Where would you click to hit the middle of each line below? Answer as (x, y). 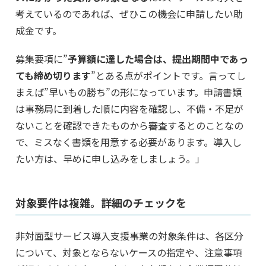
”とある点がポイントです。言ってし (168, 75)
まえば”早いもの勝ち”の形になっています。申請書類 (129, 92)
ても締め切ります (53, 75)
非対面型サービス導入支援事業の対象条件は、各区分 (129, 235)
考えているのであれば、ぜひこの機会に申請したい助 (129, 13)
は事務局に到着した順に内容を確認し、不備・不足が (129, 108)
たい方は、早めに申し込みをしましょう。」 (110, 158)
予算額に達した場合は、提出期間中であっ (158, 58)
